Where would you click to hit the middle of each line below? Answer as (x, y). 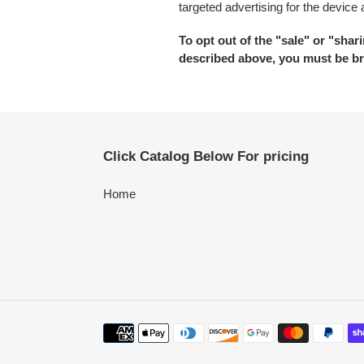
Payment (126, 331)
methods (126, 349)
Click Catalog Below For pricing (206, 157)
